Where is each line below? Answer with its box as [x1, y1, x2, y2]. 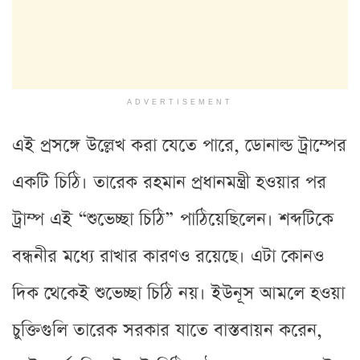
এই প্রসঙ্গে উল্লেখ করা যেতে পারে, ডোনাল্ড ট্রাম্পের [12, 133, 346, 158]
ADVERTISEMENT [127, 96, 233, 108]
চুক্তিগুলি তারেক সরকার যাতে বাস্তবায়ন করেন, [12, 317, 322, 343]
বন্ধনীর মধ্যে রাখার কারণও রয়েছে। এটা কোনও [12, 243, 324, 269]
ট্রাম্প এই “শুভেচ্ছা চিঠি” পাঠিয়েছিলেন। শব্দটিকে [12, 207, 333, 232]
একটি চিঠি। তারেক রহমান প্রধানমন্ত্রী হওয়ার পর [12, 170, 326, 195]
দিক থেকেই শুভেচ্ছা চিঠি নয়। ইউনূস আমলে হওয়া [12, 280, 345, 306]
